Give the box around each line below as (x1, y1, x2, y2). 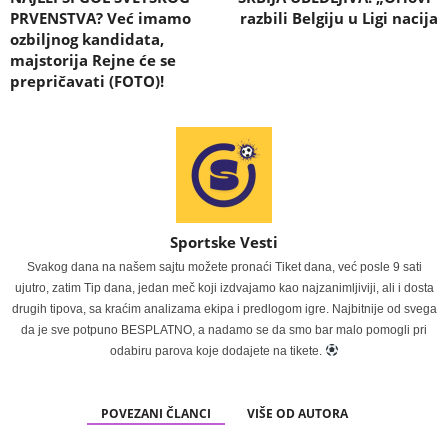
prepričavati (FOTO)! (10, 71, 164, 92)
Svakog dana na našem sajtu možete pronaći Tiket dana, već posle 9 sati (26, 260, 422, 275)
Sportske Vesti (170, 232, 278, 253)
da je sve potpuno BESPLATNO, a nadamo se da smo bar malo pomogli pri (21, 323, 427, 338)
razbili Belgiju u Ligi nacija (240, 8, 438, 29)
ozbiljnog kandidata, (10, 29, 164, 50)
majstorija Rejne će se (10, 50, 176, 71)
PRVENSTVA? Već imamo (10, 8, 191, 29)
